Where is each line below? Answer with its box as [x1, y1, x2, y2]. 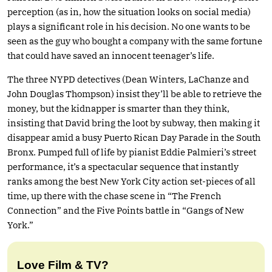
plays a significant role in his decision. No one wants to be [7, 20, 250, 32]
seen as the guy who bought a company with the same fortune [7, 35, 262, 47]
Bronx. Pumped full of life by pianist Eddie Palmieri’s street [7, 146, 256, 158]
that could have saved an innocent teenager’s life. [7, 49, 214, 61]
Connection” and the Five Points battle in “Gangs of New [7, 204, 244, 216]
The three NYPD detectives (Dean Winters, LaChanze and [7, 73, 249, 85]
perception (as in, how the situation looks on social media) [7, 5, 251, 18]
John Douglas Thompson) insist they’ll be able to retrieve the [7, 87, 262, 100]
